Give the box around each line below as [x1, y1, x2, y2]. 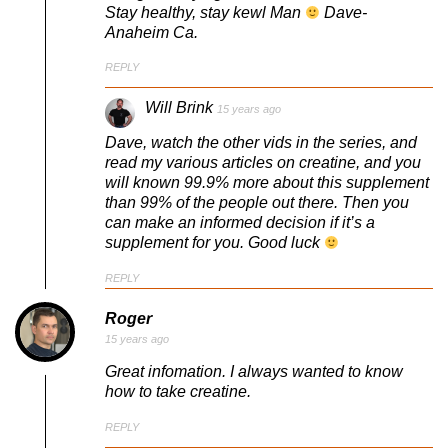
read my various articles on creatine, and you [105, 154, 421, 172]
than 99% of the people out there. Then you [105, 194, 409, 212]
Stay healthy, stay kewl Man [105, 3, 305, 21]
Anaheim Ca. [105, 23, 198, 41]
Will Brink [145, 99, 213, 117]
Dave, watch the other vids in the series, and [105, 134, 417, 152]
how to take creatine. [105, 383, 251, 401]
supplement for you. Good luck [105, 234, 324, 252]
